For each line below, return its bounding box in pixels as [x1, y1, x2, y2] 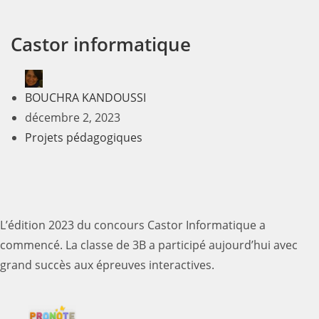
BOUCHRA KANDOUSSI [25, 90, 146, 106]
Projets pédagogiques [25, 130, 142, 146]
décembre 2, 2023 [25, 110, 120, 126]
